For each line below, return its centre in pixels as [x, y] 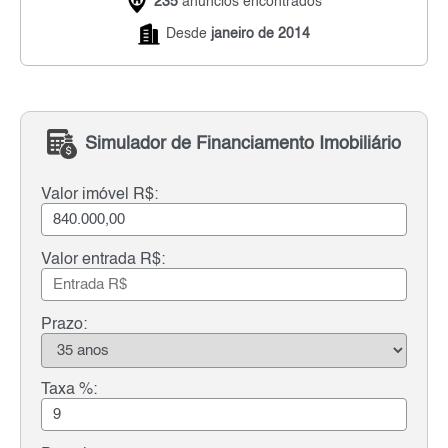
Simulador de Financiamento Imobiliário [243, 144]
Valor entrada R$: [103, 259]
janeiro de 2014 [260, 33]
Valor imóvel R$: [99, 194]
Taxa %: [69, 389]
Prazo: [64, 324]
